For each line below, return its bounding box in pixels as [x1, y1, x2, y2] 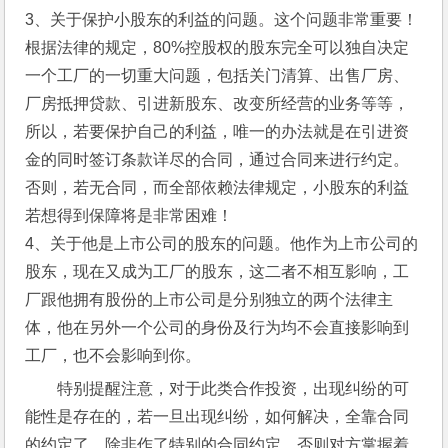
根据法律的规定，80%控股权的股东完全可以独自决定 [25, 39, 410, 56]
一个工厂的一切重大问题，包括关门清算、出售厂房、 [25, 67, 410, 84]
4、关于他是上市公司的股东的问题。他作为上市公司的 [25, 235, 419, 252]
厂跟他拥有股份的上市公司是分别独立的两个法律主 [25, 291, 394, 308]
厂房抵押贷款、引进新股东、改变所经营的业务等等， [25, 95, 410, 112]
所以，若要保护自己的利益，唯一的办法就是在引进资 [25, 123, 410, 140]
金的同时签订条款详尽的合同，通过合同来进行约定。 [25, 151, 410, 168]
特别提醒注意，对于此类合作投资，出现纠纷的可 [57, 380, 410, 397]
